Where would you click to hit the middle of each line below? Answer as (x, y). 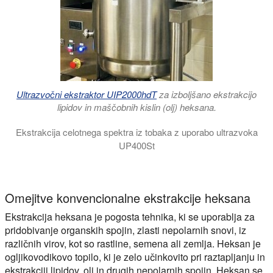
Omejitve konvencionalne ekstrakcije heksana (128, 197)
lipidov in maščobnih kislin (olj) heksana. (136, 107)
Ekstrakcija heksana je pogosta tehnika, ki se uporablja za (130, 216)
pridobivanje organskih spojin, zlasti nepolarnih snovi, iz (126, 230)
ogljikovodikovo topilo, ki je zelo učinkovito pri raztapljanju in (135, 257)
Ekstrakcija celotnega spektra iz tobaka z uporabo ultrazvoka (136, 132)
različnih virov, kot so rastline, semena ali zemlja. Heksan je (133, 243)
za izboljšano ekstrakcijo (207, 94)
